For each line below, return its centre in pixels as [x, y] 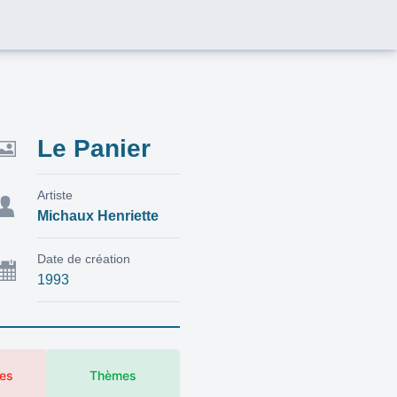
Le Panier [93, 148]
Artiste [54, 195]
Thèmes [113, 375]
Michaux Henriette [97, 216]
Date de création [83, 259]
